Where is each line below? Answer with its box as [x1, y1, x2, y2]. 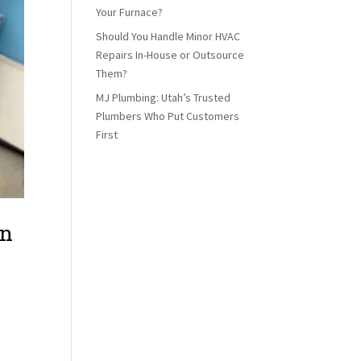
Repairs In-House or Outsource [96, 47, 245, 62]
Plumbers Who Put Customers [96, 108, 240, 123]
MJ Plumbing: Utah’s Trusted [96, 89, 231, 105]
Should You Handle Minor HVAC [96, 28, 241, 44]
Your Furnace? [96, 4, 164, 19]
